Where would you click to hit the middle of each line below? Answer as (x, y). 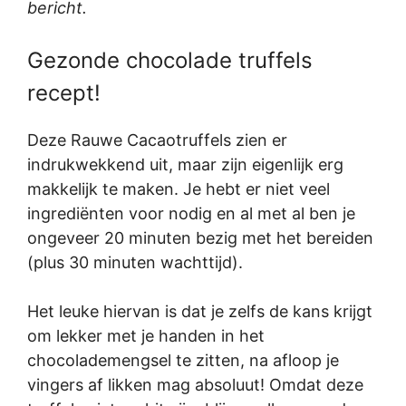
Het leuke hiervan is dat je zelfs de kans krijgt (200, 311)
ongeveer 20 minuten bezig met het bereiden (200, 237)
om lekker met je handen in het (146, 335)
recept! (64, 92)
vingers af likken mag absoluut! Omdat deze (195, 384)
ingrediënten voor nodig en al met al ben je (191, 213)
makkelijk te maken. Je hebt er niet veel (179, 188)
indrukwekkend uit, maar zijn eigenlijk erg (185, 164)
